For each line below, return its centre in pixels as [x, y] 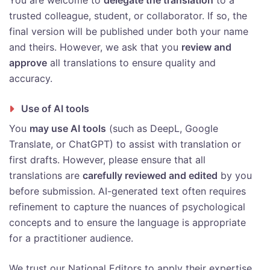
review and [206, 47]
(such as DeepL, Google [162, 129]
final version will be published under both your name [129, 32]
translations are [46, 176]
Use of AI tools [55, 109]
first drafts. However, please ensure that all [107, 160]
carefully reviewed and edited [150, 176]
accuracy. [31, 79]
